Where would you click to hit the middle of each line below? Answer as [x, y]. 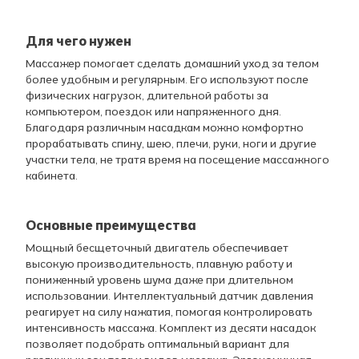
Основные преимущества [111, 226]
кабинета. [52, 175]
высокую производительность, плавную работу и [159, 264]
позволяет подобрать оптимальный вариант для [157, 344]
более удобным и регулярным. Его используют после [167, 79]
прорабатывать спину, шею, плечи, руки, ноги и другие [171, 143]
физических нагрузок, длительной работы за [147, 95]
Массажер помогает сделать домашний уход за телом [172, 63]
